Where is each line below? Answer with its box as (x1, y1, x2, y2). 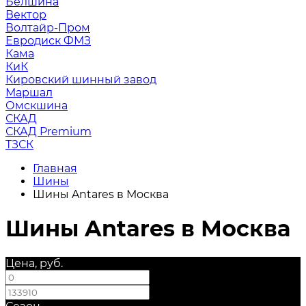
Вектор (5, 8, 46, 21)
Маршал (5, 86, 53, 99)
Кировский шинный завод (5, 73, 156, 86)
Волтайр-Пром (5, 21, 90, 34)
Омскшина (5, 99, 68, 112)
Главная (33, 162, 77, 175)
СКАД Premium (5, 125, 92, 138)
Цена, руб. (5, 256, 63, 270)
